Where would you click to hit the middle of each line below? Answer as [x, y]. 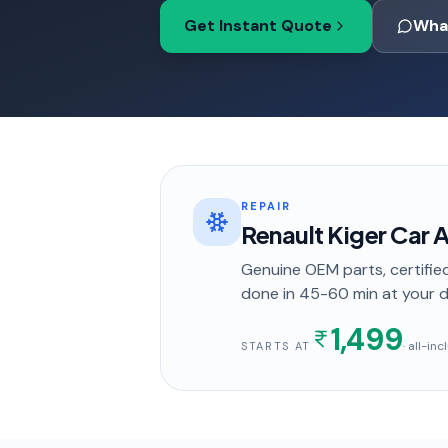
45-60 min [338, 293]
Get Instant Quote [258, 25]
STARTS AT [276, 346]
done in [270, 293]
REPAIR [266, 206]
